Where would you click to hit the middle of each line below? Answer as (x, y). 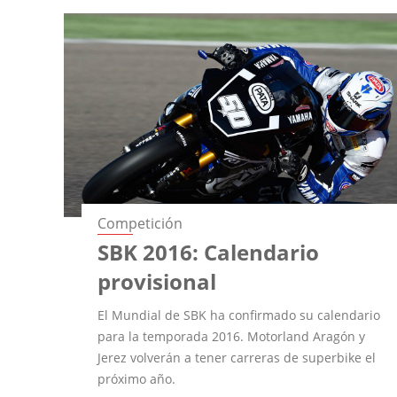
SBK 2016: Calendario (209, 252)
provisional (157, 281)
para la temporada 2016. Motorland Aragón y (232, 336)
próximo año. (137, 378)
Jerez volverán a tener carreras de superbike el (237, 357)
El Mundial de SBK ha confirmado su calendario (239, 315)
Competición (140, 223)
